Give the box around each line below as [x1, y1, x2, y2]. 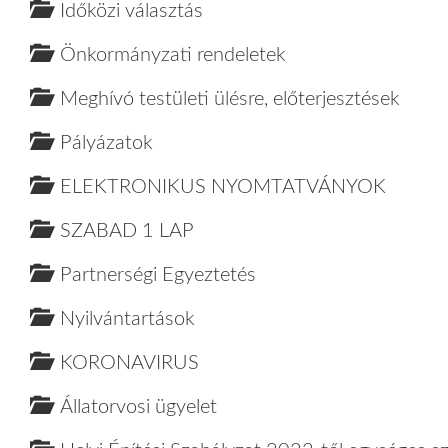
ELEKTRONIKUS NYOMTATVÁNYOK [60, 177, 386, 197]
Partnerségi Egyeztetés [60, 265, 256, 285]
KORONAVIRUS [60, 353, 199, 373]
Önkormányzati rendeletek [60, 45, 286, 65]
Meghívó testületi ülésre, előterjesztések [60, 89, 400, 109]
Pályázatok [60, 133, 153, 153]
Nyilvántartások [60, 309, 195, 329]
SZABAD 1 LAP [60, 221, 194, 241]
